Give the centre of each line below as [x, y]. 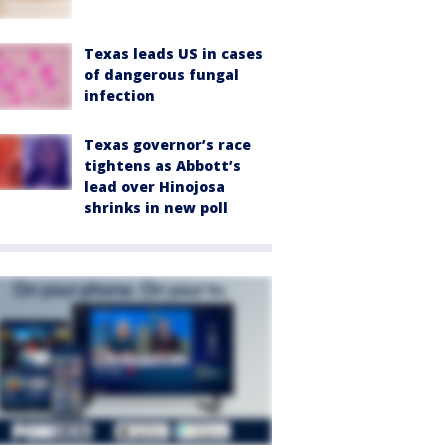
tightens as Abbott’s [162, 166]
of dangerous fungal [161, 75]
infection [119, 96]
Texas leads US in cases [173, 54]
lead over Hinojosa [154, 187]
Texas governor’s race [167, 145]
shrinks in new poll [156, 208]
